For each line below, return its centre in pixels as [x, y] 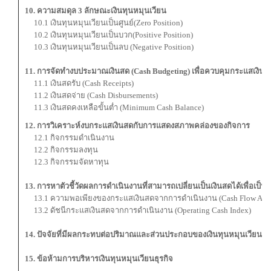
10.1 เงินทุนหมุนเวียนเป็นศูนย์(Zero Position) [104, 23]
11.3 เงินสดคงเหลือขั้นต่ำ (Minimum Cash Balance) [114, 107]
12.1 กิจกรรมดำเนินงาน [70, 138]
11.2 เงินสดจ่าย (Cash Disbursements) [91, 95]
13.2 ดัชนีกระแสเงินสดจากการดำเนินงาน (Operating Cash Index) [138, 210]
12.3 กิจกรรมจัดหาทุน [67, 162]
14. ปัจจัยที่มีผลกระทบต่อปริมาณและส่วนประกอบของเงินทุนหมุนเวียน [143, 234]
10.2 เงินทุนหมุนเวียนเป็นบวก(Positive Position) [109, 35]
